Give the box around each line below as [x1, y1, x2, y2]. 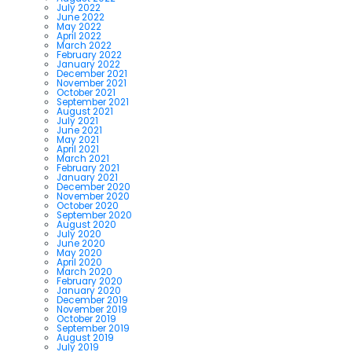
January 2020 [57, 284, 121, 297]
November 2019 [57, 302, 127, 316]
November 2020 [57, 189, 130, 203]
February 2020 [57, 274, 123, 288]
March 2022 [57, 38, 112, 52]
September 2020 [57, 208, 132, 222]
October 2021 [57, 86, 115, 99]
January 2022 [57, 57, 120, 71]
